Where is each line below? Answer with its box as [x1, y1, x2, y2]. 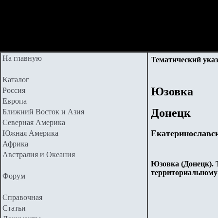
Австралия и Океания [2, 150, 75, 159]
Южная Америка [2, 129, 58, 137]
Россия [2, 86, 25, 94]
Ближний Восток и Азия [2, 108, 84, 116]
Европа [2, 97, 27, 105]
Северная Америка [2, 118, 65, 127]
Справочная [2, 193, 42, 201]
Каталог [2, 75, 29, 84]
